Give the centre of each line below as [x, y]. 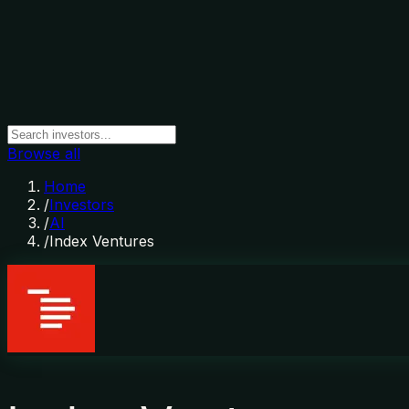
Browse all [44, 153]
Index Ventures [102, 241]
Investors [82, 204]
